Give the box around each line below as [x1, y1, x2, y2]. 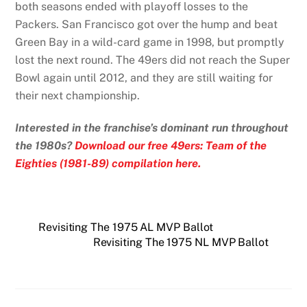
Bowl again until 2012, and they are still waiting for [15, 71, 273, 85]
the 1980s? [15, 138, 75, 152]
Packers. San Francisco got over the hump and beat [15, 18, 278, 32]
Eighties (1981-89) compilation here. [15, 156, 201, 170]
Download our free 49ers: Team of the [75, 138, 267, 152]
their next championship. [15, 89, 140, 103]
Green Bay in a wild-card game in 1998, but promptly [15, 36, 285, 49]
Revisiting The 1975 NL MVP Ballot [93, 235, 269, 249]
